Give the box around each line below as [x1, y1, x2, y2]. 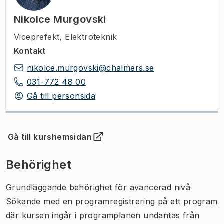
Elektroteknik [65, 31, 117, 42]
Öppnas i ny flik [11, 137, 75, 147]
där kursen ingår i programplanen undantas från [6, 210, 200, 220]
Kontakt [14, 45, 46, 56]
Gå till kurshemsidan [8, 131, 92, 142]
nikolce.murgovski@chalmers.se [27, 62, 154, 73]
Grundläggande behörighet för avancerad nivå [6, 182, 191, 192]
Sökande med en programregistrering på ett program [6, 196, 218, 206]
